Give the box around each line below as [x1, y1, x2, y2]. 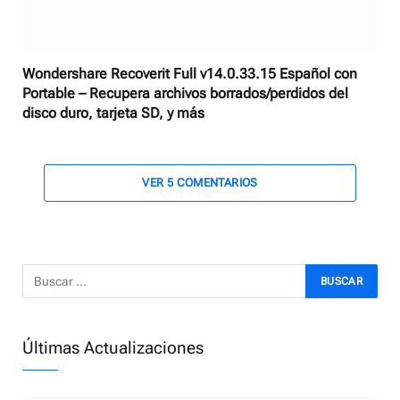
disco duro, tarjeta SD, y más [22, 104, 204, 121]
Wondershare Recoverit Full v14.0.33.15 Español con [22, 64, 357, 82]
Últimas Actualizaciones [22, 337, 204, 358]
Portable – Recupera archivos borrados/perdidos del [22, 84, 348, 102]
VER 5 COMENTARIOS [142, 175, 258, 189]
